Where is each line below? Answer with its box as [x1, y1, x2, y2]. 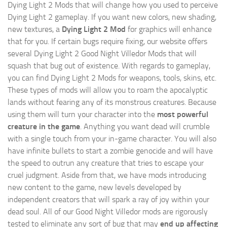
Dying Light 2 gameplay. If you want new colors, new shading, [8, 12, 216, 22]
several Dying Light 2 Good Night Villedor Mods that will [8, 49, 197, 59]
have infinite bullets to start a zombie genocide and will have [8, 146, 213, 156]
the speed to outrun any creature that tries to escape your [8, 158, 204, 168]
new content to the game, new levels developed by [8, 182, 181, 193]
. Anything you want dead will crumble [80, 122, 210, 132]
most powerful [157, 109, 208, 120]
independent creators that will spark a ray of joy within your [8, 195, 209, 205]
